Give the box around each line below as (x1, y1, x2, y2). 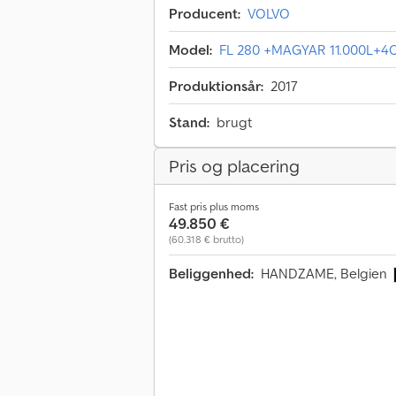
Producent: (169, 4, 240, 23)
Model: (169, 41, 212, 59)
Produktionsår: (169, 77, 263, 95)
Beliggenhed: (169, 264, 254, 283)
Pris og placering (169, 155, 300, 179)
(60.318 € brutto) (169, 232, 244, 247)
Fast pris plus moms (169, 200, 259, 214)
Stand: (169, 113, 209, 132)
